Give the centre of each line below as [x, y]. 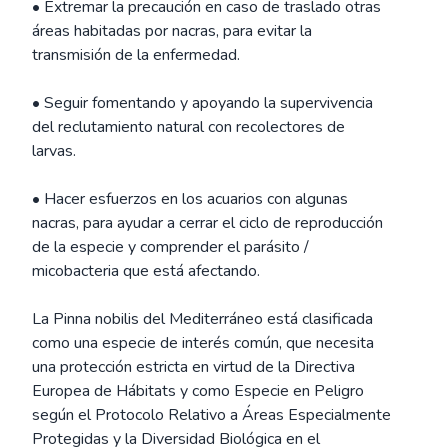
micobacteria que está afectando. [146, 271]
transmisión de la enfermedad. [136, 55]
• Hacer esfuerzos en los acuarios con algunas [190, 199]
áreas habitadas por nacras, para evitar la [172, 31]
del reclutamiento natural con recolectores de [188, 127]
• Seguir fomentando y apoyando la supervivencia [202, 103]
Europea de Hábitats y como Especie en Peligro [198, 391]
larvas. [54, 151]
